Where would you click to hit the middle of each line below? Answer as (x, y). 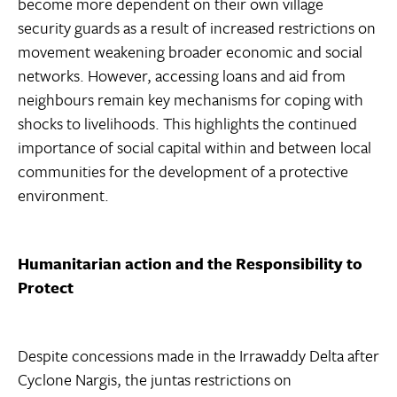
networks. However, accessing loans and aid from (182, 76)
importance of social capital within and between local (195, 148)
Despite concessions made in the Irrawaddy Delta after (198, 356)
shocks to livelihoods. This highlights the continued (187, 124)
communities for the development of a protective (183, 171)
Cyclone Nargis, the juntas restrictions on (155, 380)
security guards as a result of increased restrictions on (197, 28)
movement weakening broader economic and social (190, 52)
